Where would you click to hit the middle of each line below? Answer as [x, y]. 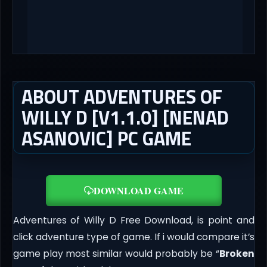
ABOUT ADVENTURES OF [122, 97]
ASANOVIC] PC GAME [106, 139]
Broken [237, 253]
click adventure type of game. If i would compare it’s [133, 237]
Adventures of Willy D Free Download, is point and [133, 220]
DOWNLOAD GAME [138, 190]
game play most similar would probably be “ [116, 253]
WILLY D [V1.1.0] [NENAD [125, 118]
